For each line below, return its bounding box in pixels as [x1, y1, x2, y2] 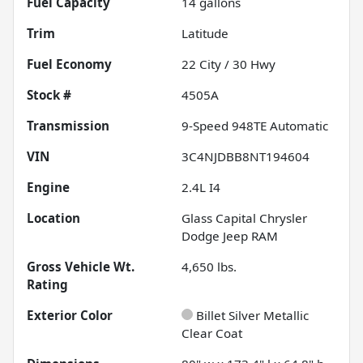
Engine [27, 178, 70, 195]
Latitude [181, 24, 228, 41]
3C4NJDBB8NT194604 [181, 147, 310, 164]
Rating [27, 275, 68, 293]
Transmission [27, 117, 109, 134]
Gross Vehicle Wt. [27, 258, 135, 275]
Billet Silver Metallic [196, 306, 309, 323]
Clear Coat [181, 324, 242, 341]
